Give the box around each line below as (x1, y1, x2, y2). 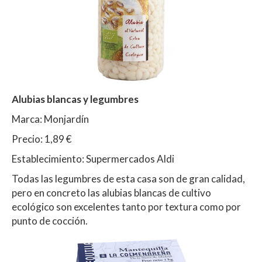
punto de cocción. (12, 215, 88, 227)
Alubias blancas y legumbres (12, 93, 140, 106)
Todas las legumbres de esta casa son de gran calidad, (12, 173, 245, 185)
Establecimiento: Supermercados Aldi (12, 153, 174, 166)
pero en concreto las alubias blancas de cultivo (12, 187, 211, 199)
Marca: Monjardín (12, 113, 89, 126)
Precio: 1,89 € (12, 133, 71, 146)
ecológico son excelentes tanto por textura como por (12, 201, 241, 213)
